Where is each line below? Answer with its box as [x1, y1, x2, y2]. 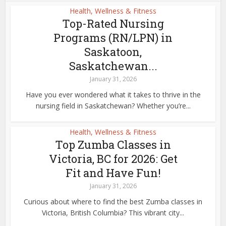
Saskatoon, [84, 44, 142, 59]
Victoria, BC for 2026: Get [48, 151, 178, 166]
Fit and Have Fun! [65, 165, 161, 180]
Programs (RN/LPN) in [53, 30, 173, 45]
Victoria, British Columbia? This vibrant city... [42, 208, 184, 217]
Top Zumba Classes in [55, 137, 171, 152]
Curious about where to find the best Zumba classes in [24, 197, 202, 206]
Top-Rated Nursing [62, 16, 164, 31]
